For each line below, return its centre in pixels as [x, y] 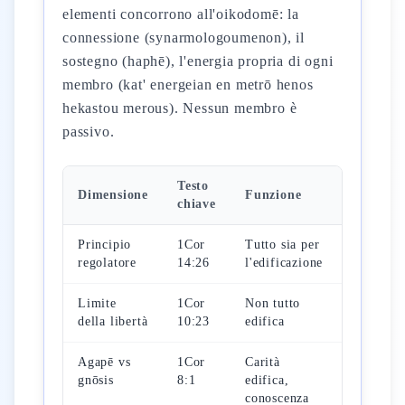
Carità [263, 362]
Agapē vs [104, 362]
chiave [197, 204]
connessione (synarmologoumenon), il [184, 38]
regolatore [107, 263]
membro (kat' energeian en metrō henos [188, 85]
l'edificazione [284, 263]
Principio [105, 245]
